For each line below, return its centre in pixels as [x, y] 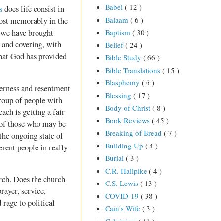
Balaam [117, 19]
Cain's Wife [123, 208]
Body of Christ [129, 108]
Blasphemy [123, 83]
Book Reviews [128, 120]
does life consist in [33, 9]
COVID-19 [123, 196]
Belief [115, 45]
